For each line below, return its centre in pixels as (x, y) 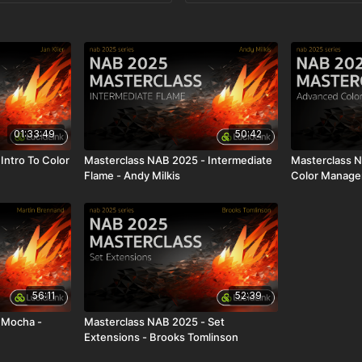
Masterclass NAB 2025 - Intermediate (179, 160)
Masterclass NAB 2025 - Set (155, 321)
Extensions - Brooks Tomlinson (162, 337)
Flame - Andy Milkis (133, 176)
